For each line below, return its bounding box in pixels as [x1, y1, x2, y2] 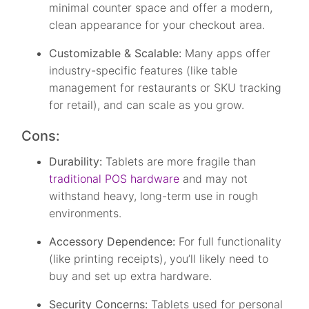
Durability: [49, 154, 106, 168]
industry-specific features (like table [49, 63, 238, 77]
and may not [179, 171, 248, 186]
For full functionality [179, 234, 282, 248]
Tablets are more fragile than [106, 154, 257, 168]
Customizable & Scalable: [49, 46, 186, 60]
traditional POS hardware [49, 171, 180, 186]
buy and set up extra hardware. [49, 268, 212, 283]
